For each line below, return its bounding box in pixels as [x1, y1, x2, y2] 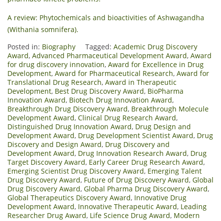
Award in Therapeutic [105, 77, 177, 87]
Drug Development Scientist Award [78, 131, 193, 141]
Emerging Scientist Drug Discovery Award [7, 166, 144, 176]
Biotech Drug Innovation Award [69, 95, 172, 105]
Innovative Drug [134, 193, 186, 203]
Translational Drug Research [7, 77, 102, 87]
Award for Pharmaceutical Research [55, 69, 173, 78]
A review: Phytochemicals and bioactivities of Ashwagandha [7, 13, 204, 23]
